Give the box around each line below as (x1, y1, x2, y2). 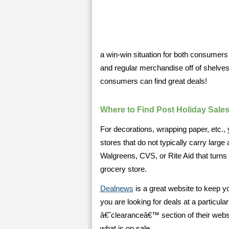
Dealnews (100, 185, 133, 193)
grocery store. (100, 165, 147, 173)
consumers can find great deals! (100, 77, 207, 85)
